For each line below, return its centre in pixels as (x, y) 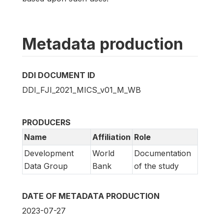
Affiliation (111, 137)
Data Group (46, 166)
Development (49, 153)
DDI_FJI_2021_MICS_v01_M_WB (82, 90)
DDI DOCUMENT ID (59, 75)
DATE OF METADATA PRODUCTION (91, 196)
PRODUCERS (46, 122)
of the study (156, 166)
